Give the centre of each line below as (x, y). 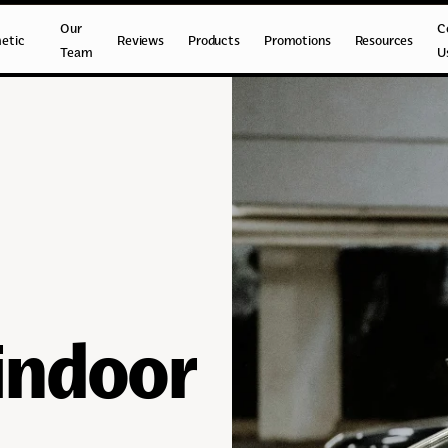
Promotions (297, 40)
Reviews (140, 40)
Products (214, 40)
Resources (384, 40)
